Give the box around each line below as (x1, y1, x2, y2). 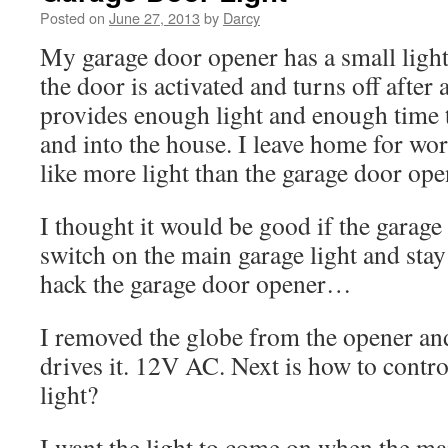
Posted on (40, 7, 105, 28)
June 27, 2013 (109, 7, 200, 28)
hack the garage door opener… (40, 266, 352, 300)
